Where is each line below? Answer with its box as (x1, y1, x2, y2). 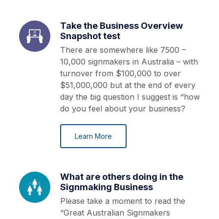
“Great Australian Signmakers (60, 208, 170, 218)
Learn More (75, 132, 112, 141)
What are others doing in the (60, 172, 183, 182)
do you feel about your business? (60, 104, 185, 114)
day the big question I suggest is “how (60, 92, 200, 102)
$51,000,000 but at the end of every (60, 80, 196, 90)
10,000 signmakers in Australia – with (60, 57, 198, 67)
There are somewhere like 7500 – (60, 45, 186, 55)
